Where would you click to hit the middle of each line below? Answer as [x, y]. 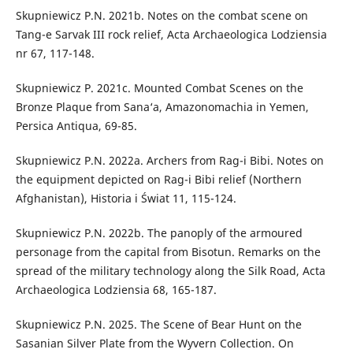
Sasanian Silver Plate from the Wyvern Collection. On [154, 344]
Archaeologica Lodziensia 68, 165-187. [116, 290]
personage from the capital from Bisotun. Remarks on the [168, 252]
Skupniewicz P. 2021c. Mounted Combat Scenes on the [159, 88]
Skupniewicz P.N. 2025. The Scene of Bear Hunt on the [158, 325]
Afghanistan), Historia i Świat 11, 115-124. [126, 199]
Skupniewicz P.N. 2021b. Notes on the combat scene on [162, 16]
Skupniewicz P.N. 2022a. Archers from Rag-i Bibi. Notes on [169, 161]
